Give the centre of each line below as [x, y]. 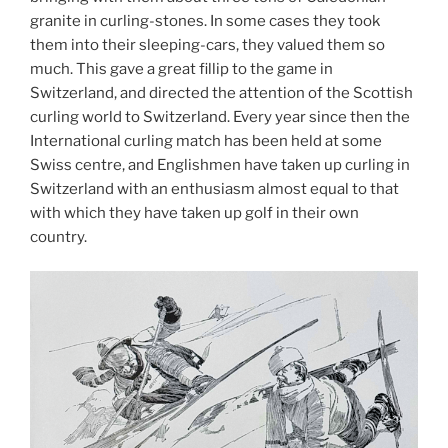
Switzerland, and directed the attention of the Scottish [221, 92]
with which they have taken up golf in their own [194, 212]
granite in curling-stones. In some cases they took [205, 20]
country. [58, 236]
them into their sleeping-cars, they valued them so [207, 44]
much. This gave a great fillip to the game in [181, 68]
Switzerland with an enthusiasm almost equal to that [214, 188]
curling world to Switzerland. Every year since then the [220, 116]
